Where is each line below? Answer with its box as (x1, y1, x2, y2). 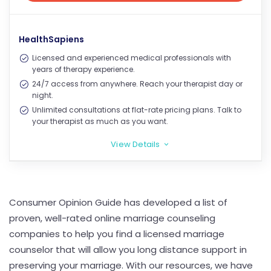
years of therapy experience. (32, 64, 135, 74)
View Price (113, 4, 158, 16)
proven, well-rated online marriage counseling (9, 211, 215, 224)
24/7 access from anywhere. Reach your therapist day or (32, 78, 243, 89)
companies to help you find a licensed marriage (9, 227, 224, 240)
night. (32, 90, 53, 100)
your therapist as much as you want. (32, 116, 168, 126)
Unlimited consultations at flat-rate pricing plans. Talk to (32, 104, 241, 115)
